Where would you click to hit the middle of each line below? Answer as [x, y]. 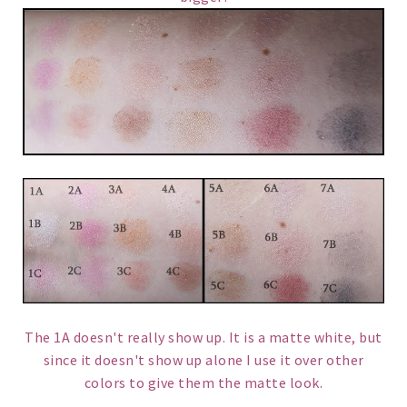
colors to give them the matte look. [203, 383]
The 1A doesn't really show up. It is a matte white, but [203, 338]
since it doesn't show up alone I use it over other [203, 360]
